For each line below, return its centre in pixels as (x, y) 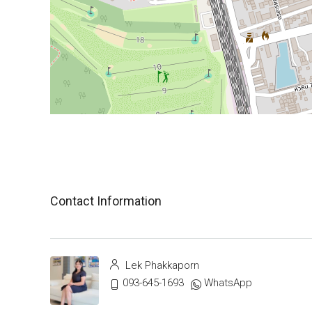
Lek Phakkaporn (161, 265)
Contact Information (106, 201)
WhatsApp (228, 283)
